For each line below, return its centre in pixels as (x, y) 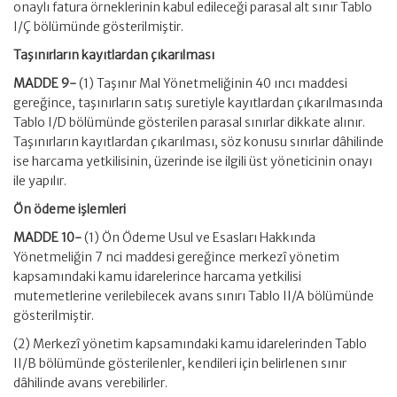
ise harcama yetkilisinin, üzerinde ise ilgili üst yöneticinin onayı (193, 161)
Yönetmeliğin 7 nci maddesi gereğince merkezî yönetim (176, 257)
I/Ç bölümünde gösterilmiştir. (98, 27)
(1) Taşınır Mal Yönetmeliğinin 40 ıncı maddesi (213, 83)
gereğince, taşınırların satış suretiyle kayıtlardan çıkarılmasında (198, 103)
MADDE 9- (46, 83)
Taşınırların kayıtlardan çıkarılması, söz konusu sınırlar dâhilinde (198, 142)
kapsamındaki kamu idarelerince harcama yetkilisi (157, 276)
